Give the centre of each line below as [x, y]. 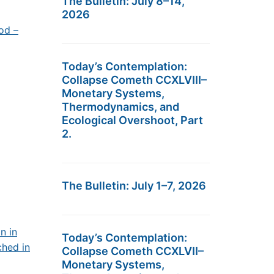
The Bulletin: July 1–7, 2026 [134, 186]
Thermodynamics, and [120, 107]
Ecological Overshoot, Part [132, 120]
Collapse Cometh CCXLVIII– [134, 80]
